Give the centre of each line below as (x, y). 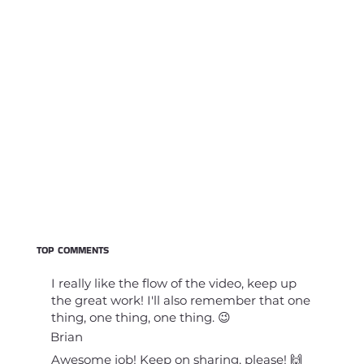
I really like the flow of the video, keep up (173, 284)
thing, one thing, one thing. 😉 (141, 318)
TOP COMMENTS (73, 251)
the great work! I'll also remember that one (180, 301)
